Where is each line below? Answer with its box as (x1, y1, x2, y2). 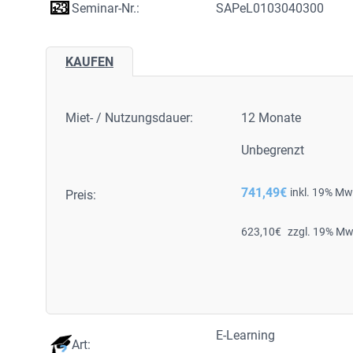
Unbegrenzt (241, 143, 305, 158)
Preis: (65, 188, 96, 203)
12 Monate (241, 110, 302, 125)
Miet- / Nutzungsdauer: (65, 110, 193, 125)
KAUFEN (65, 54, 113, 69)
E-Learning (216, 328, 276, 343)
